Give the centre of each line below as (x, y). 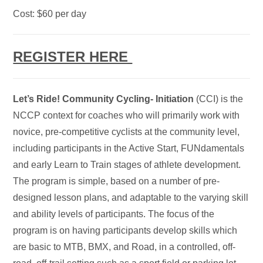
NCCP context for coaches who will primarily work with (127, 115)
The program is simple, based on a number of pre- (117, 181)
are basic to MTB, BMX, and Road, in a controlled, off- (124, 247)
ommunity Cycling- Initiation (132, 99)
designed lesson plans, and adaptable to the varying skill (131, 197)
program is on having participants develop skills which (125, 230)
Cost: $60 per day (50, 14)
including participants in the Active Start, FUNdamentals (129, 148)
